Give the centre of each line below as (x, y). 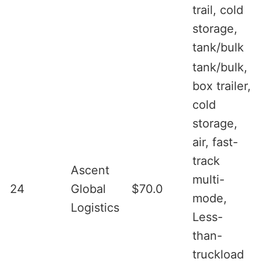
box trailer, (222, 86)
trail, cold (218, 10)
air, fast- (215, 142)
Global (88, 189)
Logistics (95, 207)
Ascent (90, 170)
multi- (208, 179)
